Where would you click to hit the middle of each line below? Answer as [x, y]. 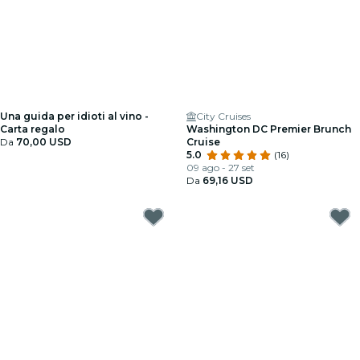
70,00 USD [44, 142]
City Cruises [223, 116]
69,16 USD [228, 180]
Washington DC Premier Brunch [269, 129]
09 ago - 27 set [221, 168]
